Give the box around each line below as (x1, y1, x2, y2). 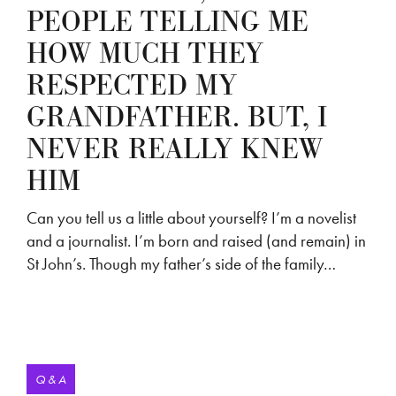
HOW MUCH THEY (27, 34, 263, 73)
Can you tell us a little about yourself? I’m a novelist (27, 206, 356, 229)
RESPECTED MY (27, 66, 237, 105)
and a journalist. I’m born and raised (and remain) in (27, 229, 366, 252)
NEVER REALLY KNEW (27, 130, 323, 169)
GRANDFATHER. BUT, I (27, 98, 327, 137)
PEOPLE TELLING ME (27, 3, 308, 42)
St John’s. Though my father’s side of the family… (27, 252, 336, 275)
